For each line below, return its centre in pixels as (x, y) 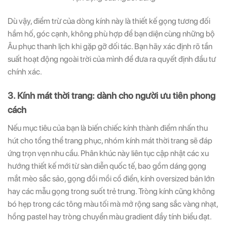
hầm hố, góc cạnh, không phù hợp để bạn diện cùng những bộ (111, 33)
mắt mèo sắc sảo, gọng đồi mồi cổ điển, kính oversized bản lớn (111, 178)
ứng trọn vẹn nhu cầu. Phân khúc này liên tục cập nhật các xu (108, 153)
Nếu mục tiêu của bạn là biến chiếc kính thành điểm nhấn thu (108, 128)
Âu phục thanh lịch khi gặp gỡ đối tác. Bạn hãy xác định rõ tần (110, 46)
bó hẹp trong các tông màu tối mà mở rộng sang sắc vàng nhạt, (113, 204)
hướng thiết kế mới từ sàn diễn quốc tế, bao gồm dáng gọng (107, 166)
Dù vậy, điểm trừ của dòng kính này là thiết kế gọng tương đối (109, 21)
